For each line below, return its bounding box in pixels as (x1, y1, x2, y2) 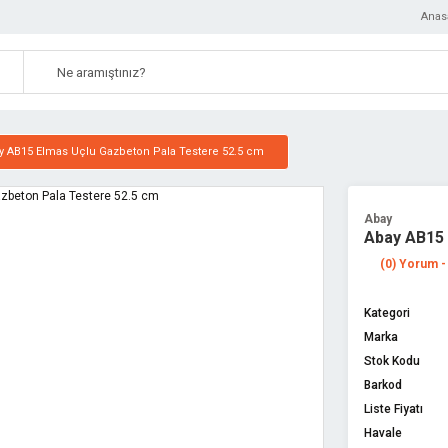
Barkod (364, 378, 402, 392)
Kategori (364, 306, 410, 320)
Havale (364, 426, 402, 440)
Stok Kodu (364, 354, 420, 368)
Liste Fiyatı (364, 402, 423, 416)
